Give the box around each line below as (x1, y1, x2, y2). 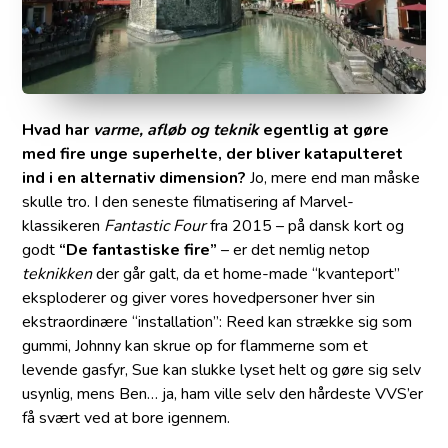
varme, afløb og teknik (93, 119, 260, 142)
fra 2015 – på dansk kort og (206, 215, 405, 238)
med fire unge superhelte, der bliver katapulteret (22, 143, 404, 166)
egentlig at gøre (259, 119, 390, 142)
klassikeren (22, 215, 105, 238)
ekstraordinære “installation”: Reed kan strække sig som (22, 311, 413, 334)
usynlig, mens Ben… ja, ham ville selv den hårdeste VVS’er (22, 383, 424, 406)
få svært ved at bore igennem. (22, 407, 231, 430)
